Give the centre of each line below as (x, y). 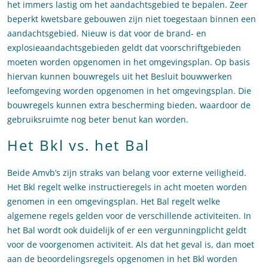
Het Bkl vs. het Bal (78, 145)
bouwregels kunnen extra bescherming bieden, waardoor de (129, 105)
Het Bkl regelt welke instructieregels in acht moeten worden (127, 187)
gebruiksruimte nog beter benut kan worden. (98, 120)
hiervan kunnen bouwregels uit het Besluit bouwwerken (120, 77)
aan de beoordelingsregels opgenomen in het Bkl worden (122, 259)
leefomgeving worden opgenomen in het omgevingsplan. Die (129, 91)
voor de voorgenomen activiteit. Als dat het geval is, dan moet (131, 245)
